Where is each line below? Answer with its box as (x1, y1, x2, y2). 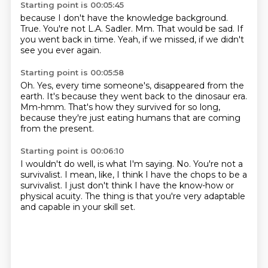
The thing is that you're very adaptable (84, 191, 245, 202)
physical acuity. (20, 191, 85, 202)
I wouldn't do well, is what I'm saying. (20, 159, 176, 169)
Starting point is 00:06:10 (20, 146, 124, 156)
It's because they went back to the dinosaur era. (46, 91, 247, 102)
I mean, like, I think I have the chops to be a (64, 169, 247, 180)
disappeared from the (153, 80, 244, 91)
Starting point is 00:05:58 (20, 68, 124, 77)
